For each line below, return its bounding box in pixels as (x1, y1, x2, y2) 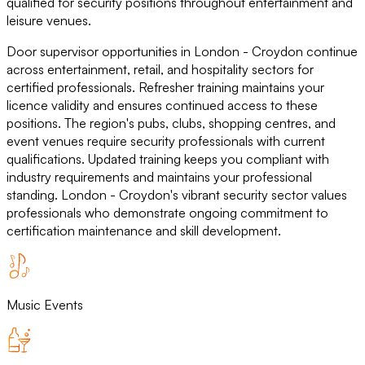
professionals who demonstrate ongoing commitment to (7, 204, 328, 222)
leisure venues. (7, 12, 91, 29)
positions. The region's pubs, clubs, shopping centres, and (7, 115, 336, 132)
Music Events (7, 297, 83, 314)
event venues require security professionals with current (7, 133, 325, 150)
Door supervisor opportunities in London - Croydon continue (7, 43, 358, 60)
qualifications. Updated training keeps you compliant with (7, 151, 329, 168)
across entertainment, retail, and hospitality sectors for (7, 61, 314, 78)
